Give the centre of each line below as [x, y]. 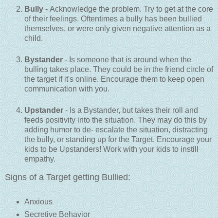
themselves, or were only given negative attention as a [118, 29]
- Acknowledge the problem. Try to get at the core [128, 9]
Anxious [38, 202]
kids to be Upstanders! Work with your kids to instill [111, 149]
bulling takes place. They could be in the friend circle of [119, 70]
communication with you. [67, 89]
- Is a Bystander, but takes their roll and [131, 110]
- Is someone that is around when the [127, 60]
